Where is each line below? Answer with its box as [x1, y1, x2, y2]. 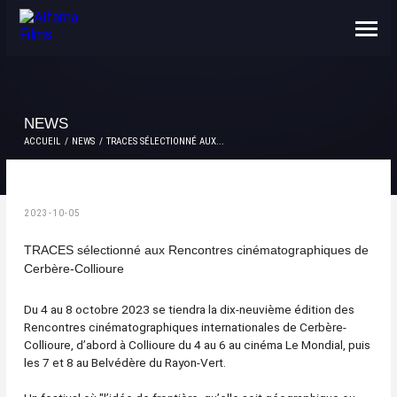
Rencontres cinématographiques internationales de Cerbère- [24, 320, 346, 334]
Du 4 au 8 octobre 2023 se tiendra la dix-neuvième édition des [24, 302, 354, 316]
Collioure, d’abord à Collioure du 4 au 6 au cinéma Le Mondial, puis [24, 338, 370, 352]
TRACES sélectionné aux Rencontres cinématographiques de [24, 243, 369, 257]
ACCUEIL [24, 136, 60, 147]
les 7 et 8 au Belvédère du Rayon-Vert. [24, 355, 226, 370]
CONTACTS [19, 24, 94, 38]
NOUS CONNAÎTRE [19, 6, 144, 20]
